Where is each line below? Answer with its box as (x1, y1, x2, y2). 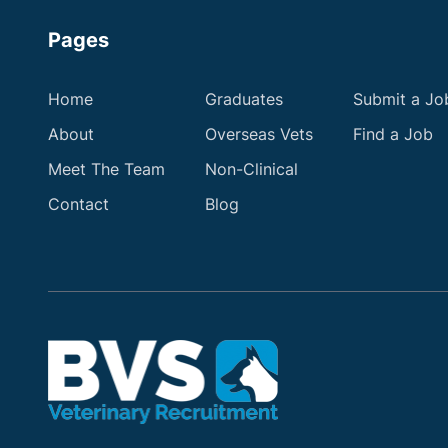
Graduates (205, 88, 283, 109)
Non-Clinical (205, 158, 298, 179)
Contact (48, 193, 109, 214)
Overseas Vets (205, 123, 313, 144)
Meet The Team (48, 158, 165, 179)
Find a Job (353, 123, 433, 144)
